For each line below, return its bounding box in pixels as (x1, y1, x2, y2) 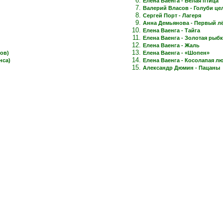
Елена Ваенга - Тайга (143, 27, 200, 33)
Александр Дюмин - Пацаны (143, 64, 220, 71)
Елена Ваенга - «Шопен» (143, 49, 210, 56)
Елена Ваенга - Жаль (143, 42, 200, 48)
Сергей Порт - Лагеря (143, 12, 201, 18)
